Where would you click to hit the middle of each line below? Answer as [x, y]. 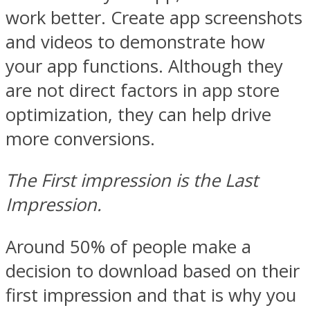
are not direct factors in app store [143, 90]
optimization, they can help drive [138, 114]
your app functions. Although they [144, 66]
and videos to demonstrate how [135, 42]
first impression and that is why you [151, 295]
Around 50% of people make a [128, 246]
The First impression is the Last [132, 181]
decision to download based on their [153, 271]
